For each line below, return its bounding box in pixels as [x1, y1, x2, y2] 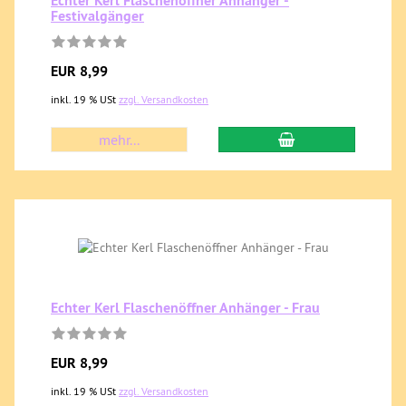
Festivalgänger [51, 6, 144, 25]
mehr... [99, 130, 140, 149]
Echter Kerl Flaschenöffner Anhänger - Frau [51, 298, 320, 317]
